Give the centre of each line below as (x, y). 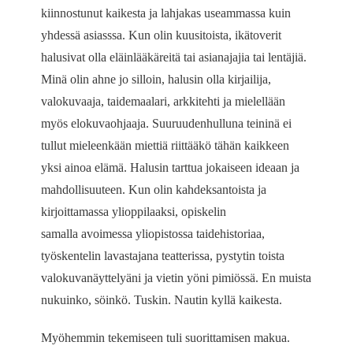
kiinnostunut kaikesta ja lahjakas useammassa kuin (166, 13)
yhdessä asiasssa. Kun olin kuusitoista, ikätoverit (162, 35)
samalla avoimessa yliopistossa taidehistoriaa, (153, 234)
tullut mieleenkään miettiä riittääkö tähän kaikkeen (165, 146)
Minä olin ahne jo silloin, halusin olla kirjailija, (156, 80)
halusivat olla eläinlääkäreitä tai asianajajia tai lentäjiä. (174, 58)
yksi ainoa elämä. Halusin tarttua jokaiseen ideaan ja (171, 168)
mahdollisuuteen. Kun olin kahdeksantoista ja (154, 190)
